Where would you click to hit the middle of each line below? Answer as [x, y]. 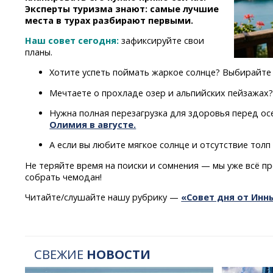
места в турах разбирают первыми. [109, 20]
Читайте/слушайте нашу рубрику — [102, 197]
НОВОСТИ [119, 254]
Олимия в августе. [93, 125]
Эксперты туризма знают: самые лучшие [122, 9]
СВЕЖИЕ [61, 254]
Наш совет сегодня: [72, 40]
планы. [39, 52]
